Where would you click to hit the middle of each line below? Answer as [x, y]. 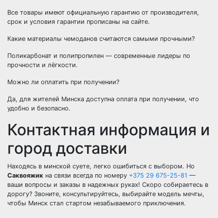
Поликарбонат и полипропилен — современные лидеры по [99, 56]
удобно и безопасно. [39, 108]
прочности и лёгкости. [43, 65]
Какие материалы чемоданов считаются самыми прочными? [101, 39]
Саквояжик [25, 175]
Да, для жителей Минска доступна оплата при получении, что [103, 99]
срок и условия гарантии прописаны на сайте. [79, 22]
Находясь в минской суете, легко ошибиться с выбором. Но [101, 166]
